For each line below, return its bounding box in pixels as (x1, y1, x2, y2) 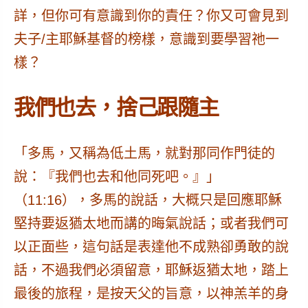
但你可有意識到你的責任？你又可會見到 (41, 8, 289, 23)
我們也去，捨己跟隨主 (13, 95, 219, 120)
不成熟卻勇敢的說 (178, 239, 289, 254)
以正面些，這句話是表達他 (13, 239, 179, 254)
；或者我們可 (206, 215, 289, 231)
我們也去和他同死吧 (54, 168, 179, 184)
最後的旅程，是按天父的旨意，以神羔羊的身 (13, 285, 289, 301)
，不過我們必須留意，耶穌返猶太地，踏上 (27, 262, 289, 278)
